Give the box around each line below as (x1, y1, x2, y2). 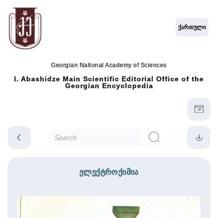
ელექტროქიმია (79, 167, 139, 176)
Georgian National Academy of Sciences (51, 62, 167, 69)
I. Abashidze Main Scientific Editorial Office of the (14, 75, 204, 83)
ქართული (178, 23, 206, 31)
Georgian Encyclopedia (65, 82, 153, 90)
